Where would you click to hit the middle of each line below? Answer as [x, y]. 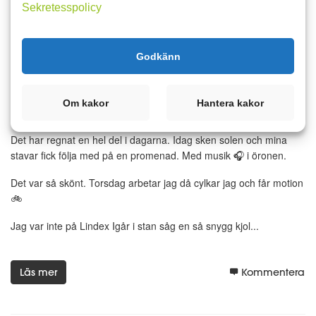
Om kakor [86, 103]
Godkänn [158, 56]
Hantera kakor [230, 103]
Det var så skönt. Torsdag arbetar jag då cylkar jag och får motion [157, 183]
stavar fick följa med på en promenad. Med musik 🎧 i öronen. [148, 156]
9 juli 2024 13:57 [48, 92]
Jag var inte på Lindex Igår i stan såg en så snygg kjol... [135, 225]
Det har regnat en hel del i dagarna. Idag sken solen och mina [149, 140]
